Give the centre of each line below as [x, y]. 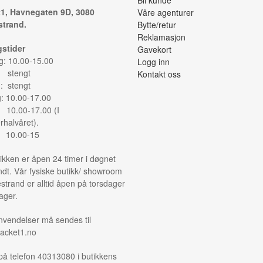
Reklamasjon [161, 37]
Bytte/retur [157, 25]
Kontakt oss [159, 74]
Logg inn [154, 62]
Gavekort [154, 50]
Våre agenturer [166, 13]
